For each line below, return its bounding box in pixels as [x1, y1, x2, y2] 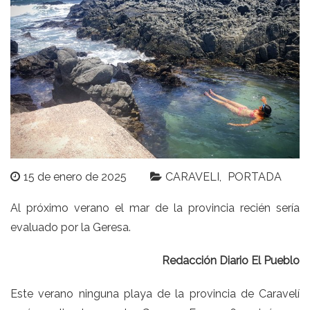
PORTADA [228, 170, 282, 184]
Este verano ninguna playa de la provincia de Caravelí [10, 287, 300, 301]
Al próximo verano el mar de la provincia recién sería [10, 201, 300, 215]
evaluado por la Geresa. [10, 221, 131, 235]
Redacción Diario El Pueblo [162, 254, 300, 268]
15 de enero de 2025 [24, 170, 127, 184]
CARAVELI [165, 170, 219, 184]
